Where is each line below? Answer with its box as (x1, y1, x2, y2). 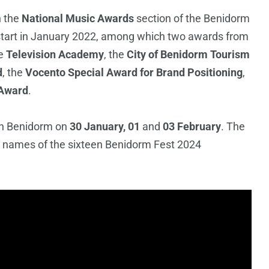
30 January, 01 (70, 120, 140, 133)
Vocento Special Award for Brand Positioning (23, 66, 243, 79)
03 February (163, 120, 221, 133)
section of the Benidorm (134, 12, 250, 25)
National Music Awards (22, 12, 134, 25)
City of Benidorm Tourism (127, 48, 250, 61)
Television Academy (4, 48, 104, 61)
